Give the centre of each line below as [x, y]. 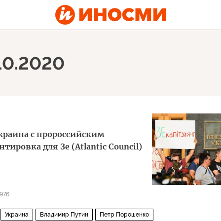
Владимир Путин [64, 215]
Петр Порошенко [124, 215]
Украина [17, 215]
